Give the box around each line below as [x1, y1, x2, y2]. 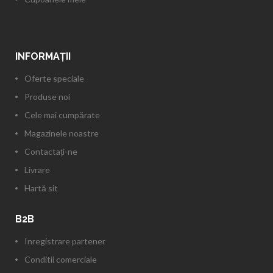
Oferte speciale [24, 73, 84, 83]
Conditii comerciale [24, 253, 97, 264]
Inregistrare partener [24, 235, 105, 246]
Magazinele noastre [24, 127, 99, 138]
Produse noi [24, 91, 70, 102]
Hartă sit [24, 182, 58, 193]
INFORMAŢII [15, 50, 71, 62]
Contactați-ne [24, 146, 77, 157]
